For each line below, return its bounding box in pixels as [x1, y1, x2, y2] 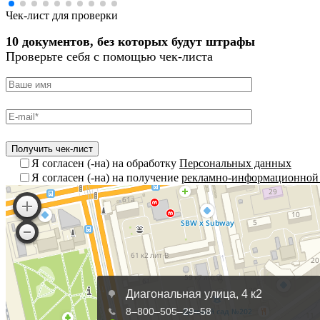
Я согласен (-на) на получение [31, 171, 181, 184]
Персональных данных [179, 156, 291, 169]
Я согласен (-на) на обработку [31, 156, 179, 169]
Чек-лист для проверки [6, 9, 118, 21]
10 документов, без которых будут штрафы [6, 34, 255, 49]
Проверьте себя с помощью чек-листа [6, 49, 213, 64]
